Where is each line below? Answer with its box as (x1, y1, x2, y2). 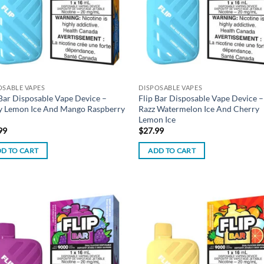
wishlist (95, 219, 118, 227)
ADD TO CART (148, 146, 196, 154)
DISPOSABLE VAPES (138, 83, 203, 91)
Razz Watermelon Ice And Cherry (138, 103, 260, 114)
